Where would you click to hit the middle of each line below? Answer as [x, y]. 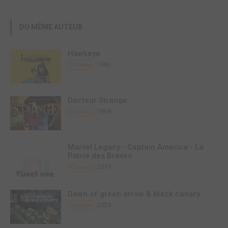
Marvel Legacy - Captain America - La [136, 147]
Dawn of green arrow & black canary [134, 194]
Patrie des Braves [100, 156]
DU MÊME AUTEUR [51, 27]
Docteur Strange [97, 101]
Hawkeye [84, 54]
